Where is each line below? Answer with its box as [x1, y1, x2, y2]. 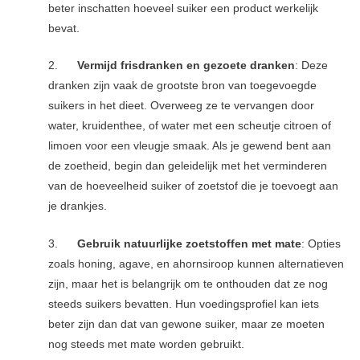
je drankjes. [48, 200, 108, 213]
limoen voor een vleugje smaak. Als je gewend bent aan [48, 140, 332, 153]
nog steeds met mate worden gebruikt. [48, 338, 245, 351]
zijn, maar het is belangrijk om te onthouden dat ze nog [48, 278, 329, 291]
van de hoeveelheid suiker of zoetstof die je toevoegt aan [48, 180, 339, 193]
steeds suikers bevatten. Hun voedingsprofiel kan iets [48, 298, 320, 311]
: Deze [295, 59, 329, 72]
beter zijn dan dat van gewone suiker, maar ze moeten [48, 318, 325, 331]
